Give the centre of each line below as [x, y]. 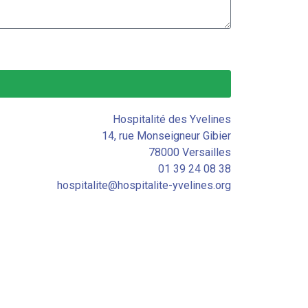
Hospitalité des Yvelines [172, 120]
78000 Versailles [189, 153]
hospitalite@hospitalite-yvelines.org [144, 186]
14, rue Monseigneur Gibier [166, 136]
